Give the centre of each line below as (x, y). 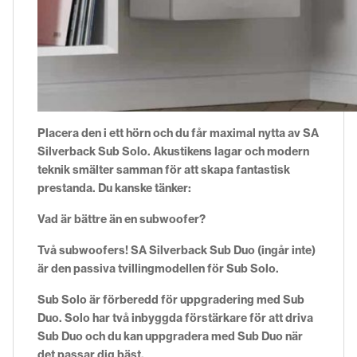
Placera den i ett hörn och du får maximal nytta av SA (178, 133)
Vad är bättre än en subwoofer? (122, 219)
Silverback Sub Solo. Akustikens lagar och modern (173, 151)
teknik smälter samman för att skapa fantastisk (164, 169)
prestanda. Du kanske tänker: (114, 188)
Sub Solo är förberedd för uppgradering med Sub (171, 299)
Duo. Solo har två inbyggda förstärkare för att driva (175, 318)
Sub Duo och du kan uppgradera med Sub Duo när (170, 336)
